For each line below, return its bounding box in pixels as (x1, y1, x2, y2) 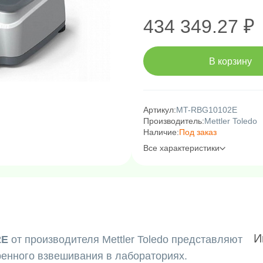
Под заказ (179, 127, 217, 137)
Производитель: (143, 116, 204, 126)
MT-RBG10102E (176, 105, 237, 114)
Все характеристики (143, 143, 220, 153)
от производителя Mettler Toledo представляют (8, 234, 242, 245)
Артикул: (143, 105, 176, 114)
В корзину (208, 56, 252, 66)
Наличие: (143, 127, 179, 137)
